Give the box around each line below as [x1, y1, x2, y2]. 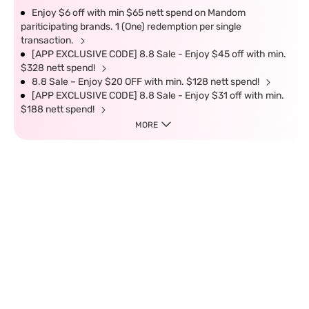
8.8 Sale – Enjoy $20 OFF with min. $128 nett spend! [32, 76, 261, 88]
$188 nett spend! [21, 103, 97, 115]
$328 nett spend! [21, 62, 97, 74]
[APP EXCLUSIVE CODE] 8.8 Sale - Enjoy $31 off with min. [32, 90, 284, 101]
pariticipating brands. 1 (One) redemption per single [21, 21, 241, 32]
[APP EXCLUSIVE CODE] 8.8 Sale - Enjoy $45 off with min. [32, 48, 286, 60]
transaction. [21, 34, 76, 46]
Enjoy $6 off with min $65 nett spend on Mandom [32, 7, 246, 19]
